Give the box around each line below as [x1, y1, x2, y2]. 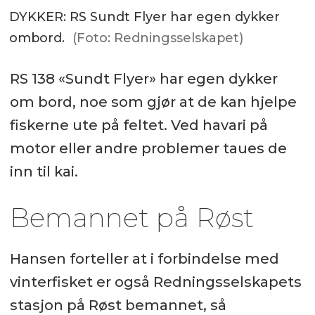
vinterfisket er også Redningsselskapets [9, 273, 302, 290]
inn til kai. [9, 162, 78, 180]
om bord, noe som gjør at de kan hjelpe [9, 93, 297, 110]
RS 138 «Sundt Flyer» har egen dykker [9, 70, 278, 87]
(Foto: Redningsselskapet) [72, 30, 243, 46]
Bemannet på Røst [9, 200, 254, 234]
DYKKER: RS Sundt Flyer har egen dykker [9, 8, 281, 25]
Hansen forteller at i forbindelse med [9, 250, 279, 267]
